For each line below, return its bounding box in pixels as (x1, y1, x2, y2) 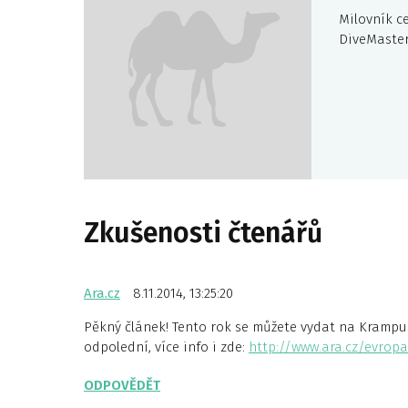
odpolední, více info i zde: (84, 339, 249, 355)
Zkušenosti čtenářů (84, 217, 322, 250)
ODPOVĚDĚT (84, 377, 160, 393)
